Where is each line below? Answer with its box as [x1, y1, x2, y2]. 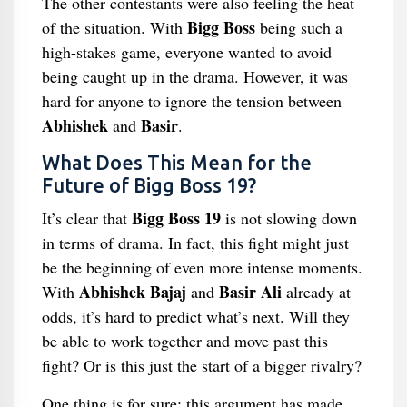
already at [281, 281, 351, 303]
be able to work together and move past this [41, 330, 328, 352]
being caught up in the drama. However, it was [41, 65, 348, 87]
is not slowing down [220, 207, 357, 229]
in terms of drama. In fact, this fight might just [41, 232, 349, 253]
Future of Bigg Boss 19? [41, 174, 256, 196]
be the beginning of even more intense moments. [41, 256, 362, 278]
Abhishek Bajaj [78, 280, 186, 303]
